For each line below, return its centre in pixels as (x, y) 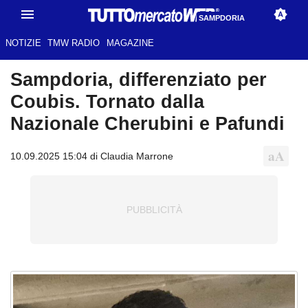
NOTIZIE (23, 43)
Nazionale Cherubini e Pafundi (147, 124)
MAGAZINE (130, 43)
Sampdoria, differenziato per (139, 80)
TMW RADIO (74, 43)
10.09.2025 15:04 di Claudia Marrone (92, 156)
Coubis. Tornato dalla (107, 102)
